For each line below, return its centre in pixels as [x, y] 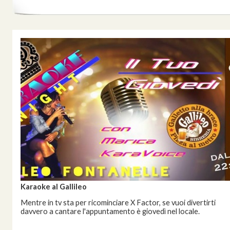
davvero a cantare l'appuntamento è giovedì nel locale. [110, 211]
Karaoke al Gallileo [54, 187]
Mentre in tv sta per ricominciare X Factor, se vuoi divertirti [118, 203]
